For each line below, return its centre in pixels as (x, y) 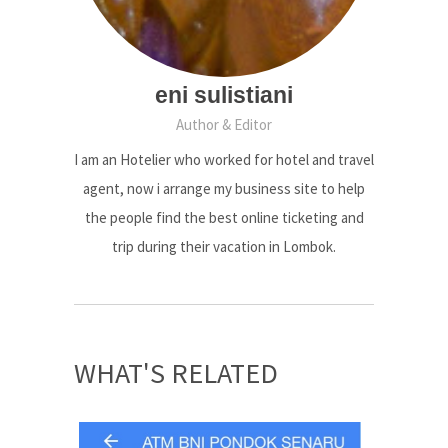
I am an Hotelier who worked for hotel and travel (224, 159)
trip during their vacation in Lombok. (224, 246)
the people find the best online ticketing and (224, 217)
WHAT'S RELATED (176, 372)
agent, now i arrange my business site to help (224, 188)
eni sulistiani (224, 94)
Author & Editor (224, 124)
